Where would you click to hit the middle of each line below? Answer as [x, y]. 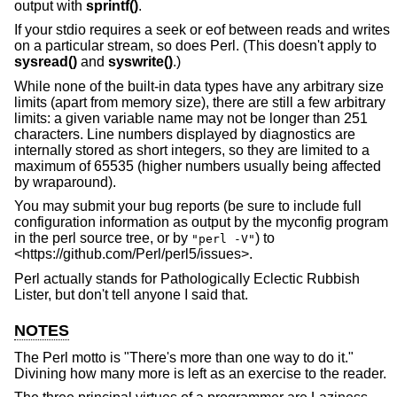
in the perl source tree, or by [103, 238]
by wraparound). [65, 182]
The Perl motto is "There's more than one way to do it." [184, 357]
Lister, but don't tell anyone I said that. [131, 294]
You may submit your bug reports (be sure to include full [188, 206]
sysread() [46, 62]
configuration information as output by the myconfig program [201, 222]
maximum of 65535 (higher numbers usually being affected [198, 166]
